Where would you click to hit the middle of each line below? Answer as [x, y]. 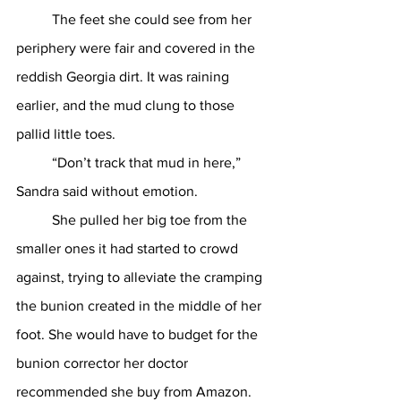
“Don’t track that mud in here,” [34, 162]
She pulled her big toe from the [34, 220]
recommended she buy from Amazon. [136, 392]
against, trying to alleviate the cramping [141, 277]
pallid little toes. [68, 134]
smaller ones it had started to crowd [129, 248]
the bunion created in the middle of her [141, 306]
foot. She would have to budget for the [139, 334]
